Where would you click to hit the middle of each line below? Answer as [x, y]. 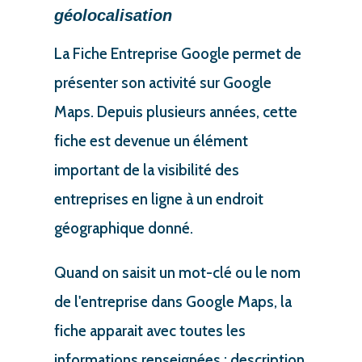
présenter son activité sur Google [162, 82]
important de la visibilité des [146, 170]
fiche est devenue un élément [151, 141]
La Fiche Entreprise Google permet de [177, 53]
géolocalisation [113, 15]
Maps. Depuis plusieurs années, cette [175, 112]
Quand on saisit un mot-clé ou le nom [177, 272]
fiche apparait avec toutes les [149, 330]
